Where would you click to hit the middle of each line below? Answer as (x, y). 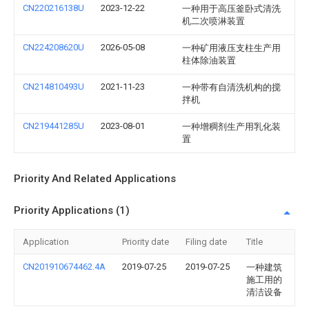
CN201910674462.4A (64, 267)
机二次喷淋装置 (213, 21)
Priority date (146, 242)
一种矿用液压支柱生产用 (231, 48)
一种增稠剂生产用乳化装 (231, 127)
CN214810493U (53, 87)
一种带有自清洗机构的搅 (231, 87)
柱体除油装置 (209, 60)
